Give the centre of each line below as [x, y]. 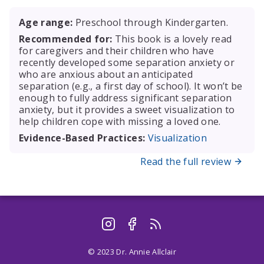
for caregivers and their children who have [116, 51]
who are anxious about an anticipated [106, 75]
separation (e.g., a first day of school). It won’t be [131, 86]
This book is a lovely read [172, 39]
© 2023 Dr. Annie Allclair [132, 252]
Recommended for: [66, 39]
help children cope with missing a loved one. [120, 122]
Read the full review [186, 162]
